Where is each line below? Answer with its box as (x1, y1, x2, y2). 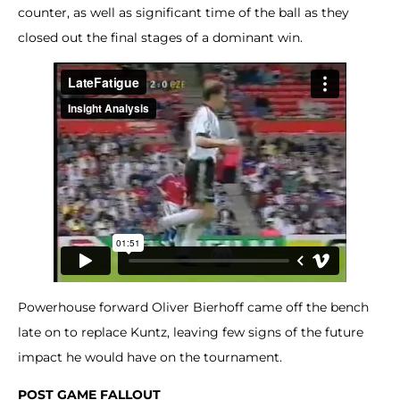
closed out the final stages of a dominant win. (18, 29, 303, 46)
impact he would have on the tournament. (18, 349, 282, 366)
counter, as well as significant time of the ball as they (18, 4, 349, 21)
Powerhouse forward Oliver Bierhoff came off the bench (18, 299, 369, 316)
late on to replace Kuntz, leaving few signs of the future (18, 324, 363, 341)
